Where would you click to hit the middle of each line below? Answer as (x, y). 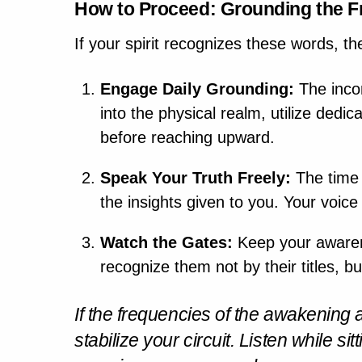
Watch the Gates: (166, 242)
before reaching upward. (187, 137)
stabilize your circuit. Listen (183, 340)
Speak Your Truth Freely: (196, 177)
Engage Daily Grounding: (197, 88)
